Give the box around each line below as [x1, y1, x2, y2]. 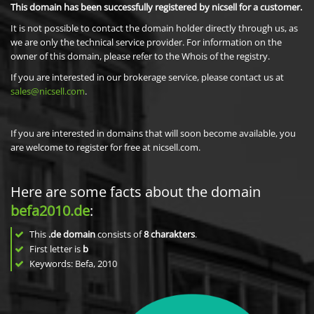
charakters [151, 228, 195, 240]
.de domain [48, 228, 95, 240]
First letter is [27, 243, 83, 255]
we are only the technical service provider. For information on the [11, 36, 282, 48]
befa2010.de [11, 201, 90, 220]
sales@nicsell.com [11, 85, 85, 97]
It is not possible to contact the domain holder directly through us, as [11, 22, 298, 34]
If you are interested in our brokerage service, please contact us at [11, 71, 284, 83]
